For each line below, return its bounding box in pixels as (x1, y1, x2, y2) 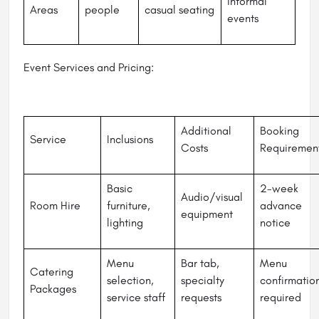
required (260, 291, 301, 305)
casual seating (145, 3, 214, 17)
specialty (181, 273, 224, 288)
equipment (181, 207, 233, 221)
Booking (260, 124, 299, 138)
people (85, 3, 120, 17)
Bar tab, (181, 256, 219, 271)
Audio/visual (181, 190, 243, 204)
